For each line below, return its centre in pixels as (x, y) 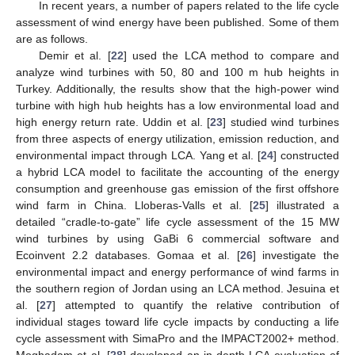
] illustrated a (303, 205)
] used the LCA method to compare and (231, 55)
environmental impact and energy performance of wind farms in (177, 271)
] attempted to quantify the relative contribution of (196, 305)
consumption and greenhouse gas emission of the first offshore (177, 188)
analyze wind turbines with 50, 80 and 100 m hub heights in (177, 72)
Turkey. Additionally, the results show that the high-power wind (177, 88)
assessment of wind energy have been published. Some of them (177, 22)
